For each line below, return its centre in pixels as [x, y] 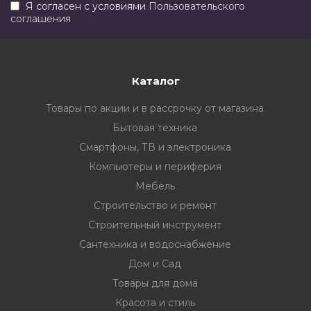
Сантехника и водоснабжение [155, 244]
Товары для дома [155, 283]
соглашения [41, 19]
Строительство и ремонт [155, 205]
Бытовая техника [155, 128]
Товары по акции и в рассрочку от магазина [155, 108]
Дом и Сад [155, 264]
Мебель [155, 186]
